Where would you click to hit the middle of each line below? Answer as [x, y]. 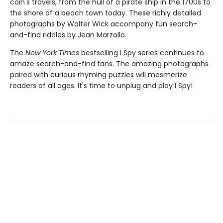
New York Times [53, 53]
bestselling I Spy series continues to [143, 53]
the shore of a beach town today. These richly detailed [106, 13]
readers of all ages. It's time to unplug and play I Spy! [101, 86]
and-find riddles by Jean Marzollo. [68, 35]
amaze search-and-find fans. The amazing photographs [109, 64]
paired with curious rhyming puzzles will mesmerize [99, 75]
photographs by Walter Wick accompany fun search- [104, 24]
